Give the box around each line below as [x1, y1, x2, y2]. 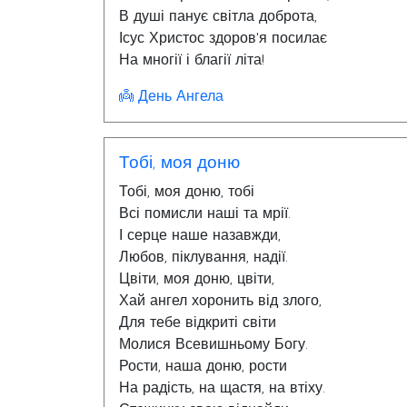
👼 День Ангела [119, 88, 223, 104]
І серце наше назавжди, [119, 227, 281, 243]
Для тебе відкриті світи [119, 314, 276, 331]
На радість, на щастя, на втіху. [119, 380, 325, 396]
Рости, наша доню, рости [119, 358, 287, 374]
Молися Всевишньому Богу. [119, 336, 308, 352]
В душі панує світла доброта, [119, 8, 317, 25]
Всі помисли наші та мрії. [119, 205, 291, 222]
